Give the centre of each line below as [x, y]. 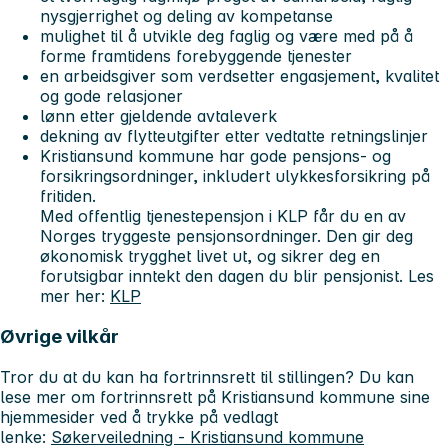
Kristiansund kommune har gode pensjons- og [215, 156]
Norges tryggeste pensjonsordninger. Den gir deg [226, 236]
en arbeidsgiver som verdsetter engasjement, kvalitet [239, 76]
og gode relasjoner [111, 96]
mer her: [75, 296]
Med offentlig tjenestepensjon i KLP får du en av [223, 216]
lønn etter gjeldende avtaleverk [158, 116]
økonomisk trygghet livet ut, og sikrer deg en [210, 256]
